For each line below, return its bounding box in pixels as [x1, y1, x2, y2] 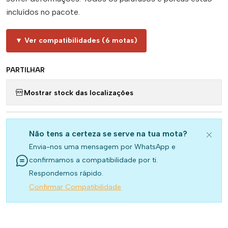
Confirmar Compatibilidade [29, 183, 121, 191]
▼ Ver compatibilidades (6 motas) [15, 36, 137, 45]
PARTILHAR [6, 66, 45, 74]
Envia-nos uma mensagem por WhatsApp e [29, 142, 176, 151]
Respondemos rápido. [29, 169, 103, 178]
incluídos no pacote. [6, 7, 80, 17]
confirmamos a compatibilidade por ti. [29, 156, 158, 164]
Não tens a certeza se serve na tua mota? [29, 129, 187, 138]
